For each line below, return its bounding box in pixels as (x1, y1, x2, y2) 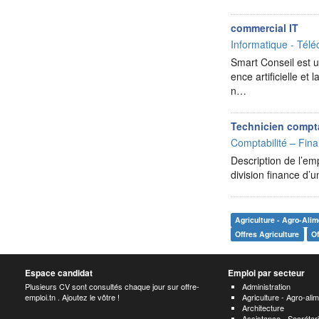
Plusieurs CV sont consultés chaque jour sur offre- (25, 281, 199, 292)
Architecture (241, 302, 284, 313)
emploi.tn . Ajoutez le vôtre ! (25, 291, 120, 303)
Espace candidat (25, 266, 93, 279)
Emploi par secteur (227, 266, 305, 279)
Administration (241, 281, 291, 292)
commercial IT (231, 21, 299, 35)
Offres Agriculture (235, 229, 300, 239)
